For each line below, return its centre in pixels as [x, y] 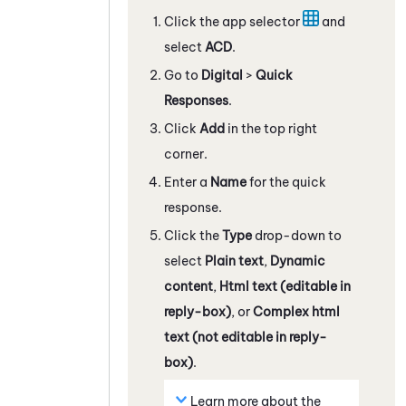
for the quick [286, 182]
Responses [196, 100]
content [188, 286]
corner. [186, 154]
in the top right [271, 128]
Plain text [234, 261]
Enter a [187, 182]
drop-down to [297, 235]
